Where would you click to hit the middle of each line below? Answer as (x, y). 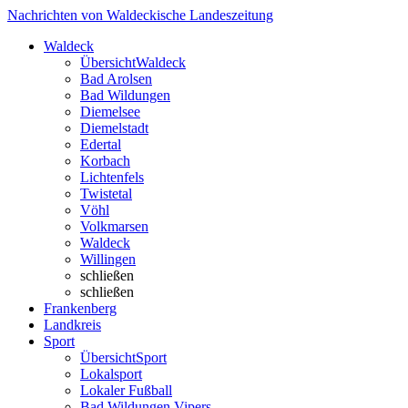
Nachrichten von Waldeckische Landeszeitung (140, 15)
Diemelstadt (114, 128)
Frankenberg (80, 308)
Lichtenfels (112, 177)
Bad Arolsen (116, 79)
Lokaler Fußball (126, 390)
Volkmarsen (114, 226)
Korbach (105, 161)
